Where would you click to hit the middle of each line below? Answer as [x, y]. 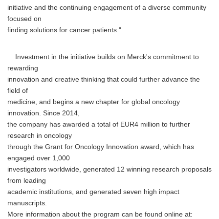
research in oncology [40, 136]
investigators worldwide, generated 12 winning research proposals [109, 169]
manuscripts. [27, 203]
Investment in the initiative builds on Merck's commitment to [103, 57]
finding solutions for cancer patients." [64, 30]
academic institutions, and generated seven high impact [93, 192]
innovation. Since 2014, [44, 113]
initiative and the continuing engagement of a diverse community [107, 8]
